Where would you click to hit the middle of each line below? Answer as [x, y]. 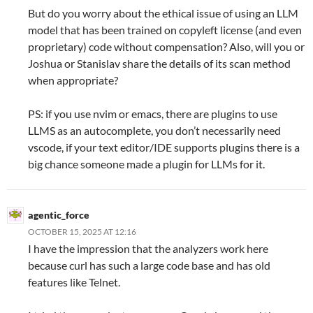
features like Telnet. [74, 282]
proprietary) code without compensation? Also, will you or [166, 46]
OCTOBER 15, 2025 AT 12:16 [82, 231]
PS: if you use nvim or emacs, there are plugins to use [153, 113]
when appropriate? [73, 80]
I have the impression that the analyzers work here [148, 248]
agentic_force [59, 214]
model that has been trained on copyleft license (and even [165, 29]
